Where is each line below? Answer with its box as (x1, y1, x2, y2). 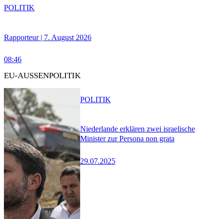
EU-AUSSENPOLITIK (4, 71, 81, 81)
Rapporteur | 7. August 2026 (4, 33, 91, 42)
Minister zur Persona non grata (80, 134, 175, 143)
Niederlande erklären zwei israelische (80, 125, 195, 133)
